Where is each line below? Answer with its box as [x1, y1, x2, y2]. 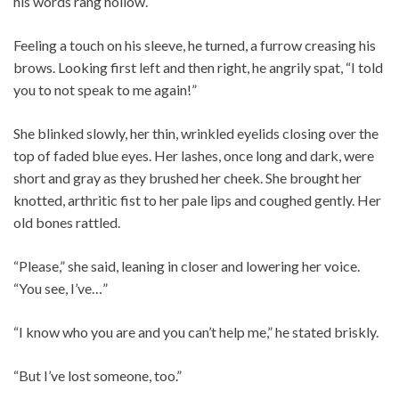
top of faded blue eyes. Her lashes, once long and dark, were [13, 147, 374, 165]
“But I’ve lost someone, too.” [13, 367, 182, 385]
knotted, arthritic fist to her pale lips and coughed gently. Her [13, 191, 381, 209]
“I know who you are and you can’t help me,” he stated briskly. [13, 323, 379, 341]
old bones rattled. [13, 214, 120, 232]
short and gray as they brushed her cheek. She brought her [13, 169, 362, 187]
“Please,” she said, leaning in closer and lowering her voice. [13, 257, 360, 275]
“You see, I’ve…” [13, 280, 108, 297]
